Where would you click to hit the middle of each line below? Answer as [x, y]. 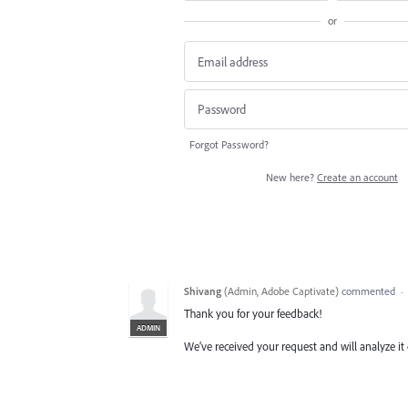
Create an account [357, 178]
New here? [291, 178]
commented [368, 291]
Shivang [203, 291]
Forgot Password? [229, 145]
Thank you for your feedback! [253, 314]
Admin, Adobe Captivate [281, 291]
